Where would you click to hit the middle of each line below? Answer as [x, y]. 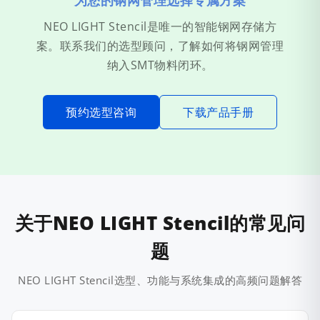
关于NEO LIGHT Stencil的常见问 [160, 223]
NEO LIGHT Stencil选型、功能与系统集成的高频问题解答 [160, 280]
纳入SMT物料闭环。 [160, 65]
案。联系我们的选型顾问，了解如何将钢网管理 [160, 46]
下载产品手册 [218, 112]
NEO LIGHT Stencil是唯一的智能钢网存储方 [160, 27]
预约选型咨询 [101, 112]
